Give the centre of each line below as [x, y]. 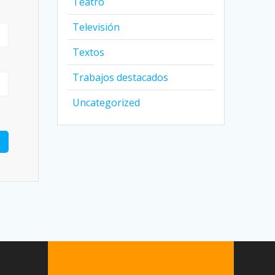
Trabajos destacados [121, 78]
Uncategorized [107, 103]
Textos [89, 52]
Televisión [96, 27]
